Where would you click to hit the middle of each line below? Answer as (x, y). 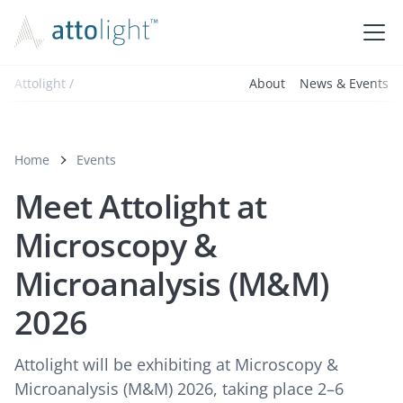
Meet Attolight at (141, 206)
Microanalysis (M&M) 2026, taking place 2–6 (179, 389)
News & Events (344, 83)
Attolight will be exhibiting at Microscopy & (176, 364)
